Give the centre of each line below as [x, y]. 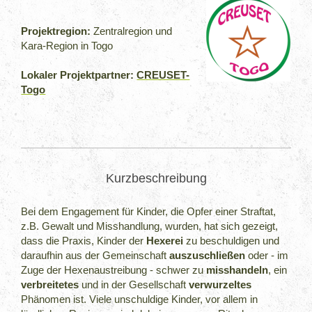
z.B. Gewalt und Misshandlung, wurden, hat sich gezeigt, [150, 226]
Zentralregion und [132, 31]
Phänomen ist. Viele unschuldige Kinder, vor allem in [140, 299]
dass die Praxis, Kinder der [84, 241]
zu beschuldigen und [232, 241]
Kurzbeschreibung [156, 178]
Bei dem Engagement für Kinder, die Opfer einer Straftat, [149, 212]
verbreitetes [50, 285]
